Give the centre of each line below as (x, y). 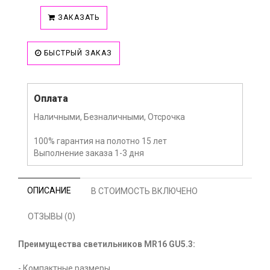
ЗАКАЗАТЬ (77, 18)
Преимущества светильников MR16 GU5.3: (107, 244)
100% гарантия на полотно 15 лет (100, 141)
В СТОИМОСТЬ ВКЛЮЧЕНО (144, 191)
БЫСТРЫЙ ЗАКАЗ (77, 53)
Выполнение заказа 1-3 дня (89, 153)
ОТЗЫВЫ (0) (52, 217)
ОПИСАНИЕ (49, 191)
